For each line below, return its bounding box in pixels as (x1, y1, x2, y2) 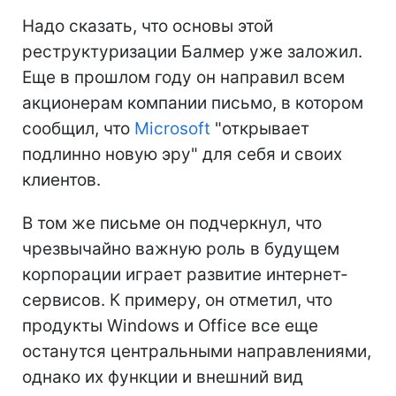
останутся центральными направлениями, (22, 341, 371, 362)
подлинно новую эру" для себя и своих (22, 144, 342, 164)
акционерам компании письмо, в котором (22, 93, 363, 113)
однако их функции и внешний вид (22, 367, 303, 387)
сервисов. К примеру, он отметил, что (22, 290, 332, 310)
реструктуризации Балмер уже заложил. (22, 42, 362, 62)
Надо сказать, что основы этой (22, 16, 273, 36)
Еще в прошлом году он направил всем (22, 67, 345, 88)
